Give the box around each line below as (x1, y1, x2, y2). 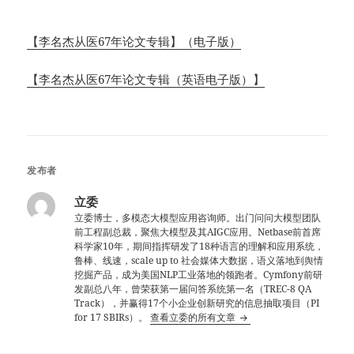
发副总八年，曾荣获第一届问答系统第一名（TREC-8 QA (74, 282, 312, 296)
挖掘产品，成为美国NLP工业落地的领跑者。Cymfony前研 (74, 268, 323, 282)
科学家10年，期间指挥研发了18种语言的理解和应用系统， (74, 239, 325, 254)
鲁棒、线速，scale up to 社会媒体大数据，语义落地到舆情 (74, 254, 324, 268)
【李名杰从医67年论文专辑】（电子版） (27, 33, 242, 50)
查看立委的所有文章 (150, 311, 239, 325)
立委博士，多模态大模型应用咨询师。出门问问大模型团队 (74, 211, 322, 225)
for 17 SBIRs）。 (74, 311, 151, 325)
